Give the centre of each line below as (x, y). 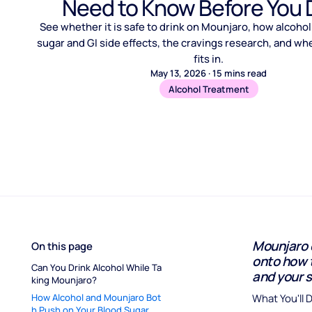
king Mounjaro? (64, 280)
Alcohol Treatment (209, 89)
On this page (62, 245)
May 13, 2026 (178, 73)
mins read (246, 73)
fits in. (209, 59)
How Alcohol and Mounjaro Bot (96, 297)
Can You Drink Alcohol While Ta (96, 268)
